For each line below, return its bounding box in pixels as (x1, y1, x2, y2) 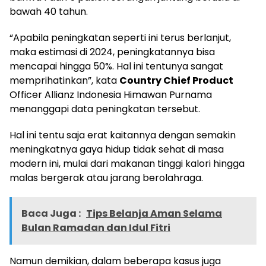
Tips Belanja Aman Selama (86, 206, 222, 220)
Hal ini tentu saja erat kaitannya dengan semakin (9, 128, 236, 142)
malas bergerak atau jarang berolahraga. (9, 170, 203, 185)
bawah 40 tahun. (9, 4, 88, 18)
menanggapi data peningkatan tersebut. (9, 102, 200, 116)
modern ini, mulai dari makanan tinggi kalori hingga (9, 156, 245, 170)
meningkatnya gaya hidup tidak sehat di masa (9, 142, 224, 156)
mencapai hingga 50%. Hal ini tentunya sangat (9, 59, 223, 73)
